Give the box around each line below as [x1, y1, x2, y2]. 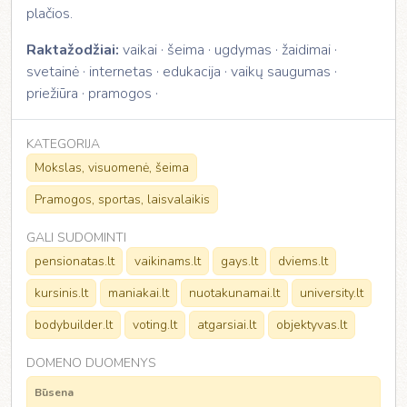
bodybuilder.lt [35, 316, 113, 333]
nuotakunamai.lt [189, 284, 280, 302]
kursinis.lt [35, 284, 88, 302]
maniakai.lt [108, 284, 169, 302]
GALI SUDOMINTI [26, 229, 126, 246]
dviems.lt [278, 253, 328, 270]
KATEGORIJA [26, 135, 100, 153]
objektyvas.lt [276, 316, 347, 333]
